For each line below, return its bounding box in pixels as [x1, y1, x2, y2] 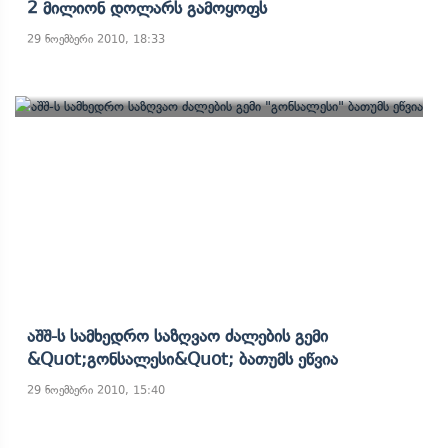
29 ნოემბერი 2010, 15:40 [27, 383, 165, 397]
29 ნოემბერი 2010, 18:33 [27, 32, 165, 46]
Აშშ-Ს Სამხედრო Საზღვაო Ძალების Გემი [27, 326, 328, 346]
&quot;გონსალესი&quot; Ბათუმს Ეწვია [27, 349, 338, 369]
